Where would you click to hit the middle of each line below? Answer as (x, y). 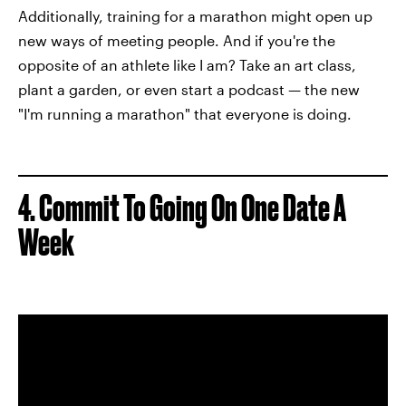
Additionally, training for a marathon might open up (195, 15)
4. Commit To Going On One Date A (182, 208)
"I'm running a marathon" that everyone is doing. (185, 113)
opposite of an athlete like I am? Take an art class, (187, 64)
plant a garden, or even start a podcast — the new (189, 89)
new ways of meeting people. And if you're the (177, 40)
